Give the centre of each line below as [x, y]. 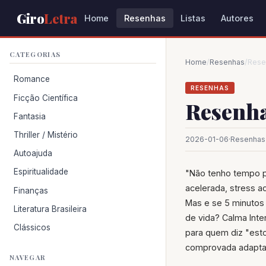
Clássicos [32, 227]
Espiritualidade [41, 172]
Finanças [31, 190]
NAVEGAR [28, 258]
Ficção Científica [46, 98]
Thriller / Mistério [46, 134]
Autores [237, 18]
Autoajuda [33, 153]
